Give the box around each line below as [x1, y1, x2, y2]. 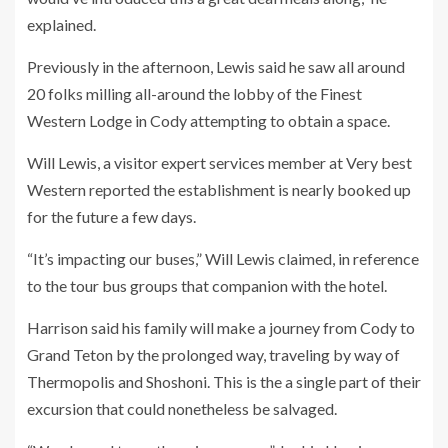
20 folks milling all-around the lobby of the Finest [27, 84, 362, 103]
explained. [27, 15, 96, 34]
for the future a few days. [27, 207, 196, 226]
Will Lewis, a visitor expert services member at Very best [27, 153, 412, 172]
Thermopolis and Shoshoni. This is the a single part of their [27, 372, 421, 391]
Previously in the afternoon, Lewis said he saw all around [27, 57, 405, 76]
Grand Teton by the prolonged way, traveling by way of [27, 345, 400, 364]
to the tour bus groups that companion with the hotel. [27, 276, 390, 295]
